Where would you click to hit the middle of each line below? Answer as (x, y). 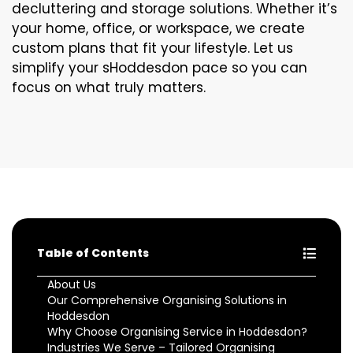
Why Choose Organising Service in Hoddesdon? (177, 332)
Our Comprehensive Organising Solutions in (167, 300)
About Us (72, 284)
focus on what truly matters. (109, 87)
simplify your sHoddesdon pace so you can (160, 68)
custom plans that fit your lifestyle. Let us (152, 48)
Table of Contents (93, 253)
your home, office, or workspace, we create (158, 28)
